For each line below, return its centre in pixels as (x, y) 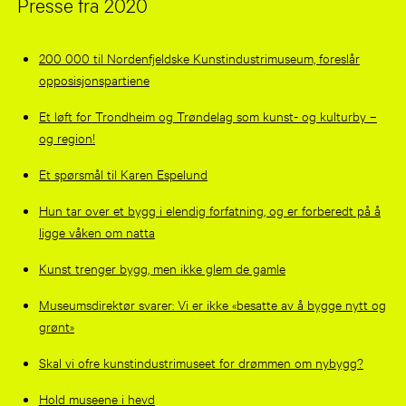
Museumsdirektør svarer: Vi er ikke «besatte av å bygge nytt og (212, 304)
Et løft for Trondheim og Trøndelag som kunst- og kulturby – (208, 115)
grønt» (56, 325)
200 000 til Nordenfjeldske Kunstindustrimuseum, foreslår (199, 57)
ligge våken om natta (97, 231)
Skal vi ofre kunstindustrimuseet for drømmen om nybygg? (201, 362)
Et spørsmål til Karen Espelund (123, 173)
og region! (67, 137)
